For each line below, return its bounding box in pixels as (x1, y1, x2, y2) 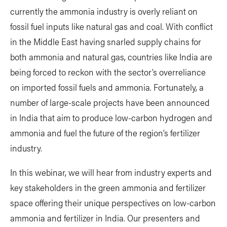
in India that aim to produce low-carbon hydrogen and (10, 110, 212, 124)
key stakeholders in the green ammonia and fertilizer (10, 180, 206, 194)
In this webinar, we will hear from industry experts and (10, 165, 212, 178)
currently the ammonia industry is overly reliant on (10, 4, 198, 17)
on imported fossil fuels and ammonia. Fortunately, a (10, 80, 204, 93)
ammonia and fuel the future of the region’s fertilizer (10, 126, 200, 139)
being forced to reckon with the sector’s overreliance (10, 65, 206, 78)
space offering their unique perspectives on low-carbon (10, 196, 216, 209)
